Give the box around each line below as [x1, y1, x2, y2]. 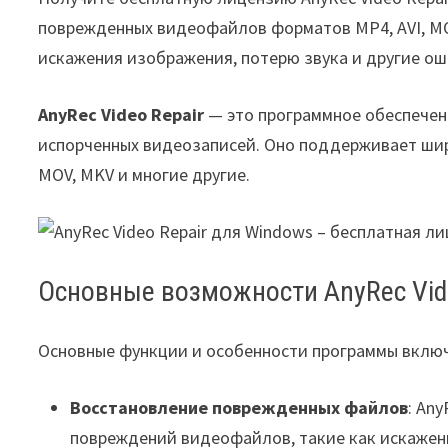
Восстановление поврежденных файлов [70, 396, 409, 419]
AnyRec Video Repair [38, 103, 205, 126]
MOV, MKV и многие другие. [38, 163, 251, 186]
